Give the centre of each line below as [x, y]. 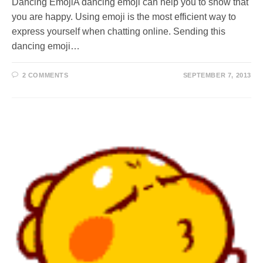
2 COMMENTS [45, 75]
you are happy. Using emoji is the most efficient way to [124, 17]
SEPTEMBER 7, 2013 [217, 75]
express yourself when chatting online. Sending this [119, 31]
